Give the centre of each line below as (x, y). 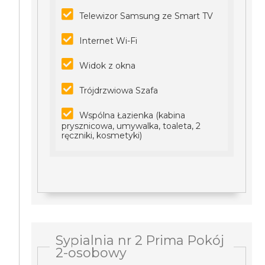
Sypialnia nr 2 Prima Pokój (140, 240)
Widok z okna (108, 66)
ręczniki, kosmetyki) (102, 135)
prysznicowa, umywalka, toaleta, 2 (131, 126)
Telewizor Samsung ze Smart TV (146, 16)
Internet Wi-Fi (109, 41)
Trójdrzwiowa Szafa (119, 91)
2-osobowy (91, 253)
